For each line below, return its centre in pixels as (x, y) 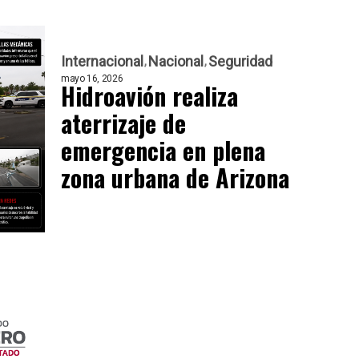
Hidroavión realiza (149, 95)
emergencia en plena (163, 150)
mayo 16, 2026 (92, 78)
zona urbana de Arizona (175, 177)
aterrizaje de (123, 123)
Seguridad (240, 61)
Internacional (102, 61)
